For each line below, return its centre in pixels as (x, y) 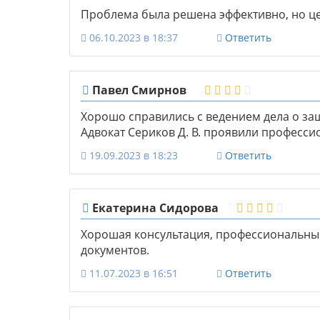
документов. (115, 250)
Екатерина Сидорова (154, 208)
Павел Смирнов (138, 90)
